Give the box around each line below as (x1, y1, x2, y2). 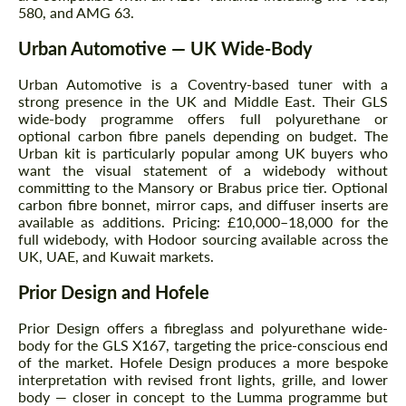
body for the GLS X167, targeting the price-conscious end (18, 336, 388, 354)
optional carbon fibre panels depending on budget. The (18, 127, 388, 145)
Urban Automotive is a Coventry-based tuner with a (18, 75, 388, 93)
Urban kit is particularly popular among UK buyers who (18, 144, 388, 162)
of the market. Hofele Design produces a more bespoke (18, 353, 388, 372)
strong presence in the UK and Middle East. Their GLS (18, 92, 388, 111)
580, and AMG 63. (18, 4, 134, 22)
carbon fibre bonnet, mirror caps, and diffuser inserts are (18, 196, 388, 214)
